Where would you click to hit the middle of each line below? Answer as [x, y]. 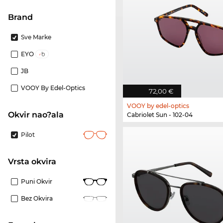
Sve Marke [36, 37]
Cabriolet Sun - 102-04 [160, 115]
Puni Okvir [37, 182]
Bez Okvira [37, 199]
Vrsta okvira [35, 162]
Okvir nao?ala [39, 115]
